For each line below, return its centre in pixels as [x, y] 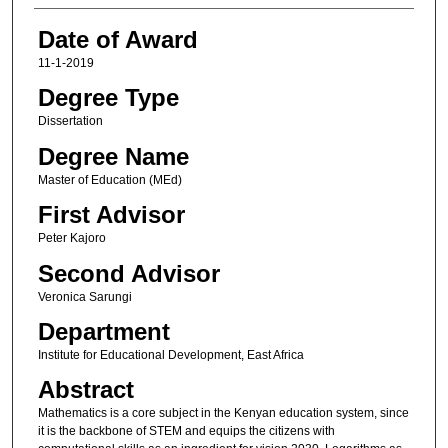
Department [103, 332]
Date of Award [117, 40]
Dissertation [70, 121]
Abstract [85, 390]
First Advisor [111, 215]
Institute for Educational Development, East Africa [170, 355]
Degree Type [108, 98]
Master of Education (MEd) [109, 179]
